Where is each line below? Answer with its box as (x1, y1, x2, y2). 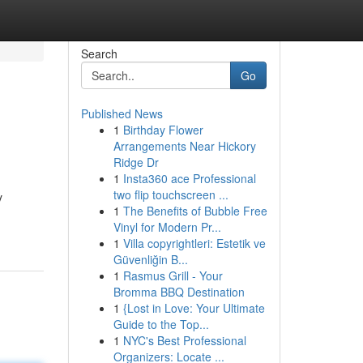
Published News (80, 105, 163, 122)
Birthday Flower (122, 122, 203, 138)
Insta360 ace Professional (122, 170, 256, 186)
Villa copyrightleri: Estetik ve (122, 235, 266, 251)
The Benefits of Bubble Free (122, 203, 267, 219)
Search (80, 45, 117, 62)
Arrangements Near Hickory (113, 138, 256, 154)
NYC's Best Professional (122, 332, 246, 348)
